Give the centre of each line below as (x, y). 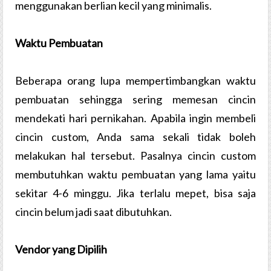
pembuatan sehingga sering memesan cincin (135, 100)
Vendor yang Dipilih (61, 250)
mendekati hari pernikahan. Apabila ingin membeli (135, 118)
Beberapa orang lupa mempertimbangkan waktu (135, 81)
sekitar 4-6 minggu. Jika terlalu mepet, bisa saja (135, 193)
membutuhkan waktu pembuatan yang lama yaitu (135, 175)
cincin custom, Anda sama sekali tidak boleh (135, 137)
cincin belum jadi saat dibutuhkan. (93, 212)
